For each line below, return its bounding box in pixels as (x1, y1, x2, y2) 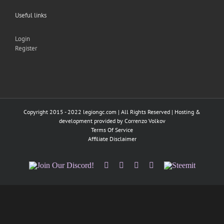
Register (15, 44, 37, 53)
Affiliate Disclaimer (87, 135, 136, 143)
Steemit (163, 160, 187, 169)
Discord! (28, 176, 56, 185)
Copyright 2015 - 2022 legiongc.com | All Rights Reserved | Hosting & (23, 108, 200, 116)
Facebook (108, 160, 139, 169)
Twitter (123, 160, 146, 169)
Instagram (138, 160, 169, 169)
